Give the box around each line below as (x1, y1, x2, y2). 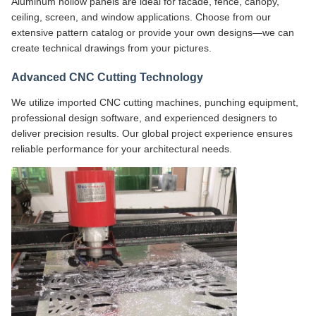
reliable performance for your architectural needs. (11, 142, 232, 154)
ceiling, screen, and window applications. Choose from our (11, 11, 271, 23)
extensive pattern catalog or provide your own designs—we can (11, 26, 294, 38)
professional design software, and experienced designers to (11, 111, 277, 123)
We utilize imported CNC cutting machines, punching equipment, (11, 96, 298, 108)
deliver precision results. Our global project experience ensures (11, 127, 293, 139)
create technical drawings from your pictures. (11, 42, 212, 54)
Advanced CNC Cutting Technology (11, 71, 203, 83)
